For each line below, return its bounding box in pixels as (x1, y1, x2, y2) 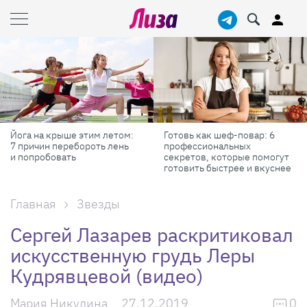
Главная (10, 195, 56, 212)
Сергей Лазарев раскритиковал (10, 221, 293, 247)
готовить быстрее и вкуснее (164, 161, 291, 174)
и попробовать (10, 150, 76, 163)
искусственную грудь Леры (10, 242, 255, 268)
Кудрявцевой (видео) (10, 262, 203, 288)
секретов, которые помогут (164, 150, 289, 163)
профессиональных (164, 139, 251, 152)
